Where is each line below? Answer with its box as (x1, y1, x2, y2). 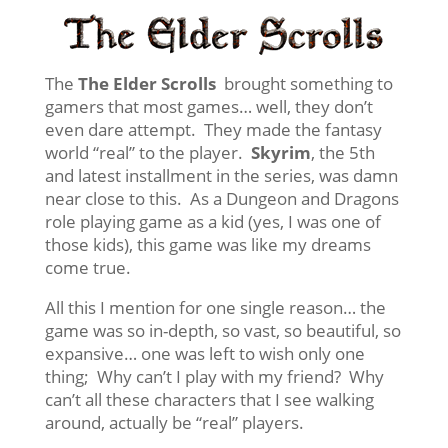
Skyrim (250, 140, 311, 164)
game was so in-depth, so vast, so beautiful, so (44, 318, 401, 342)
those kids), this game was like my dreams (44, 232, 371, 256)
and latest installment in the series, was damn (44, 163, 398, 187)
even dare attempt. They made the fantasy (44, 117, 382, 141)
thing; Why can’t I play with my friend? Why (44, 364, 384, 388)
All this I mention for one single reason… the (44, 295, 386, 319)
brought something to (215, 71, 393, 95)
